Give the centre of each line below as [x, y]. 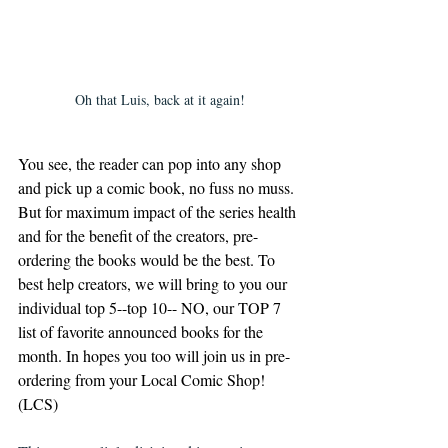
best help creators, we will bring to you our [154, 284]
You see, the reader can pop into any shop [151, 164]
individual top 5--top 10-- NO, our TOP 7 [151, 308]
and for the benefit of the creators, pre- [138, 236]
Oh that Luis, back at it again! [160, 100]
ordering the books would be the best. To [148, 260]
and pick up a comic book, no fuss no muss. [158, 188]
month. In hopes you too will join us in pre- [154, 356]
